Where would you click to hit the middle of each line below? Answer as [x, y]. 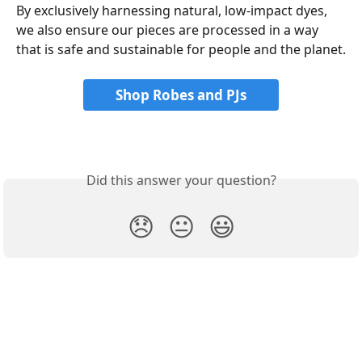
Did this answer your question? [181, 181]
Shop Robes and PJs [181, 95]
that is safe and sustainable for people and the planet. [181, 50]
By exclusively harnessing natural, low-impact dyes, [173, 11]
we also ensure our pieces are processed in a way [169, 30]
